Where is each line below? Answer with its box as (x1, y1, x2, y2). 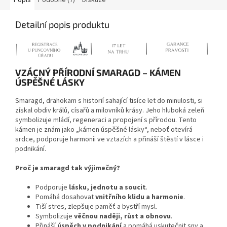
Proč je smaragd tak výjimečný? (15, 163, 120, 174)
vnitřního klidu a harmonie (95, 192, 183, 203)
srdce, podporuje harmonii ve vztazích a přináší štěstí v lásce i (15, 134, 204, 145)
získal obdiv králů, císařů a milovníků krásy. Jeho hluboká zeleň (15, 105, 204, 116)
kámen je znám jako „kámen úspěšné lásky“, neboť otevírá (15, 125, 193, 135)
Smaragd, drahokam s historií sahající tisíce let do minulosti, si (15, 96, 203, 106)
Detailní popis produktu (15, 19, 109, 30)
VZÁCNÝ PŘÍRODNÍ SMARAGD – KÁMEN (15, 67, 181, 79)
